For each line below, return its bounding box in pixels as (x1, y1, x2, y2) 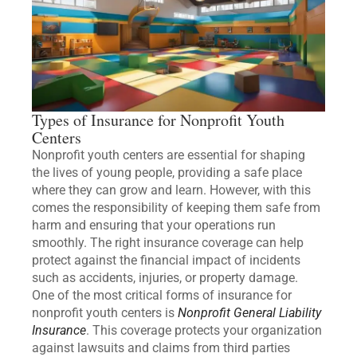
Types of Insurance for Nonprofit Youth (32, 109, 284, 131)
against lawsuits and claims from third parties (32, 340, 290, 355)
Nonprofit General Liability (178, 305, 321, 320)
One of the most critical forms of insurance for (32, 288, 292, 303)
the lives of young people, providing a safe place (32, 165, 302, 180)
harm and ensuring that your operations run (32, 218, 276, 233)
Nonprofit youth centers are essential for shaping (32, 147, 305, 163)
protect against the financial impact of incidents (32, 253, 300, 268)
